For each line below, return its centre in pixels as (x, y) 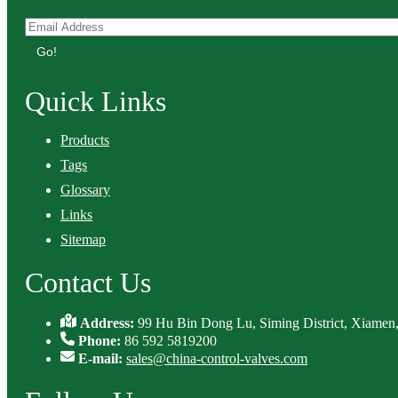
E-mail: (102, 358)
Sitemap (83, 239)
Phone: (101, 341)
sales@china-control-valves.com (217, 358)
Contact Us (88, 283)
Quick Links (96, 101)
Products (85, 140)
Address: (109, 323)
